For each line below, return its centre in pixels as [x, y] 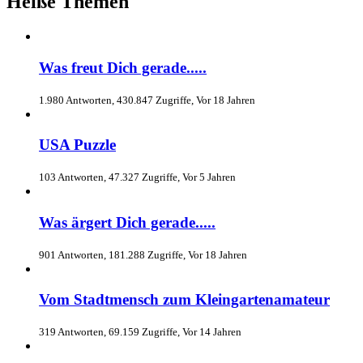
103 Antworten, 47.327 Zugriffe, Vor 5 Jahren [137, 177]
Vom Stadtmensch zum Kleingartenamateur [184, 300]
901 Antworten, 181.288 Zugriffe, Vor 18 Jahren [143, 254]
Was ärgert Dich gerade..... [127, 222]
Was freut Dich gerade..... [123, 67]
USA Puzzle [77, 145]
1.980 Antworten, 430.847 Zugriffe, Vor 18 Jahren [147, 100]
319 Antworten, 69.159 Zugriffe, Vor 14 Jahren [140, 331]
